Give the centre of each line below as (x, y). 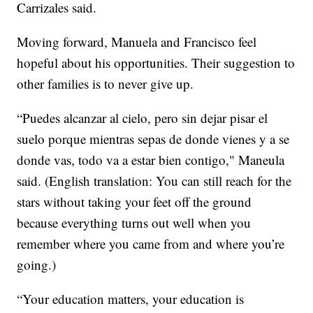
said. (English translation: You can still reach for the (154, 181)
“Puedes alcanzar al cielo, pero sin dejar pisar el (143, 118)
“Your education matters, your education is (131, 299)
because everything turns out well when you (134, 223)
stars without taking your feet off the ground (134, 202)
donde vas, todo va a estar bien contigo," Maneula (151, 160)
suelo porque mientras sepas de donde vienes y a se (153, 139)
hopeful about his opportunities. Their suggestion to (156, 63)
